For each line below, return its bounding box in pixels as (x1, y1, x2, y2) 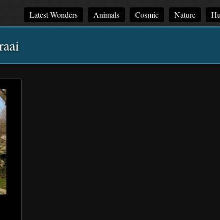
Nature (174, 9, 195, 20)
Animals (93, 9, 119, 20)
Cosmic (135, 9, 159, 20)
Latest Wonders (29, 9, 78, 20)
